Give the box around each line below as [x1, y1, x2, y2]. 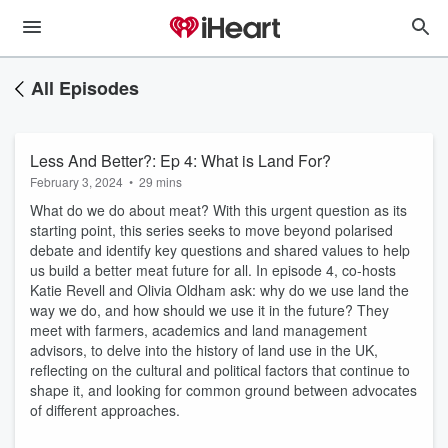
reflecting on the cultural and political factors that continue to [30, 360, 410, 380]
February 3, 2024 [30, 173, 123, 190]
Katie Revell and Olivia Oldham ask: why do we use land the [30, 280, 409, 300]
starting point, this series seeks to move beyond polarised [30, 220, 393, 240]
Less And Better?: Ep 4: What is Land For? [30, 149, 331, 172]
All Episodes [31, 75, 139, 101]
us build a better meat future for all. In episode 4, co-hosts [30, 260, 396, 280]
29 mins [139, 173, 182, 190]
